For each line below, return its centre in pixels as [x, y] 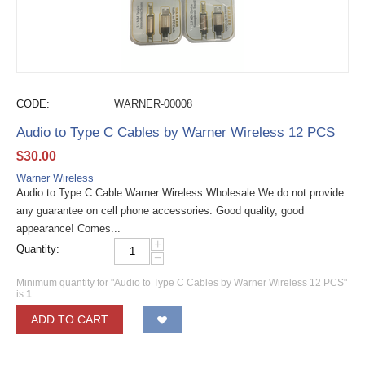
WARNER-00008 [153, 104]
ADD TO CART [70, 319]
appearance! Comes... [68, 229]
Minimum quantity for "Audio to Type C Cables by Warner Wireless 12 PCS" [182, 283]
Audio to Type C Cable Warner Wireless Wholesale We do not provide [180, 193]
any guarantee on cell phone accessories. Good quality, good [160, 211]
